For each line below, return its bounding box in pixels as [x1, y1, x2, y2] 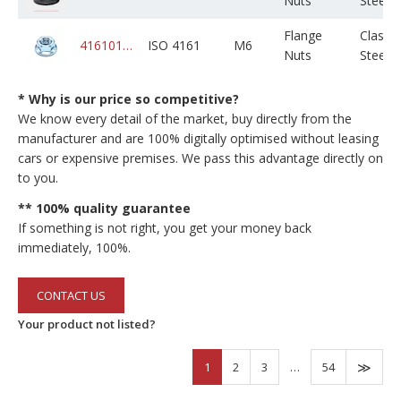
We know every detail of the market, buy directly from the [18, 110, 352, 127]
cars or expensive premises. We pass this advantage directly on [18, 149, 383, 166]
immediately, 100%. [18, 239, 131, 256]
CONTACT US [37, 287, 106, 303]
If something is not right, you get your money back [18, 219, 311, 236]
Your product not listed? [18, 316, 156, 332]
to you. [18, 169, 58, 186]
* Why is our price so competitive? [18, 90, 239, 107]
